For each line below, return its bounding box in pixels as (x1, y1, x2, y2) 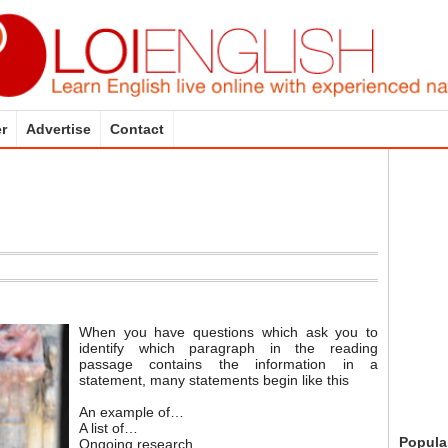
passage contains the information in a (79, 356, 378, 372)
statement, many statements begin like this (79, 372, 349, 388)
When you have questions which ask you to (79, 324, 378, 340)
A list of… (79, 420, 138, 436)
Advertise (26, 121, 91, 137)
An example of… (79, 404, 184, 420)
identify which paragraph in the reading (79, 340, 378, 356)
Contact (110, 121, 164, 137)
